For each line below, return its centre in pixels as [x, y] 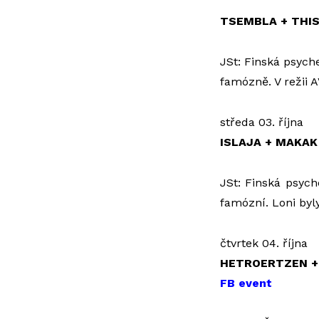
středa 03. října [261, 122]
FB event [246, 283]
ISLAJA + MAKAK [268, 142]
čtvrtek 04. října [263, 243]
